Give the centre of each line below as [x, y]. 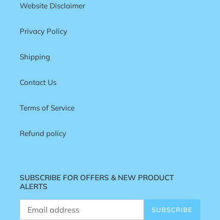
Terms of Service [47, 108]
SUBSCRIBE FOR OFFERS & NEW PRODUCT [97, 177]
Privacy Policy [43, 31]
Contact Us [38, 82]
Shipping [35, 56]
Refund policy [43, 133]
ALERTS [34, 186]
